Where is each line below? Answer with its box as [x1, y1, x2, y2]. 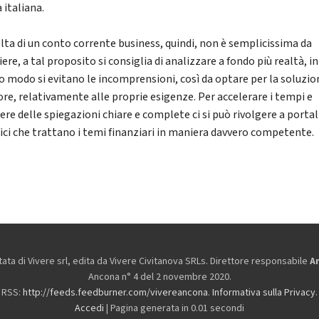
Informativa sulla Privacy [212, 286, 315, 300]
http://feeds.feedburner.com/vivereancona [23, 286, 208, 300]
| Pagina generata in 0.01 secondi [104, 301, 244, 316]
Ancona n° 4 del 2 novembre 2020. [88, 270, 231, 285]
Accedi [75, 301, 104, 316]
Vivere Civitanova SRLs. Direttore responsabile [110, 254, 310, 269]
